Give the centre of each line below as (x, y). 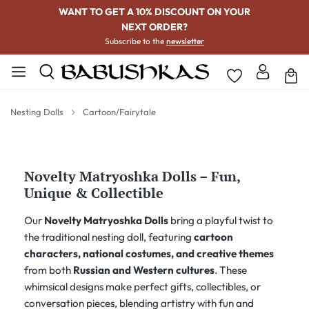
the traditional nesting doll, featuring (109, 237)
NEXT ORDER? (154, 27)
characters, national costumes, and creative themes (149, 253)
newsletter (185, 41)
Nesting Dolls (37, 112)
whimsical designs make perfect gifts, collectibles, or (142, 287)
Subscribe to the (136, 41)
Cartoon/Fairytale (119, 112)
